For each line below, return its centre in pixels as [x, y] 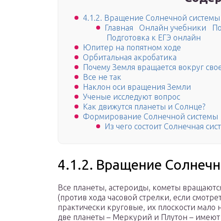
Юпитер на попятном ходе [132, 48]
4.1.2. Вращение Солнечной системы [151, 18]
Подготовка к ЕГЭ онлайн [153, 38]
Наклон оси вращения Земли [137, 87]
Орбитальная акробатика [130, 57]
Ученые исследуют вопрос [131, 97]
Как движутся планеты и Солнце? [144, 107]
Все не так [102, 77]
